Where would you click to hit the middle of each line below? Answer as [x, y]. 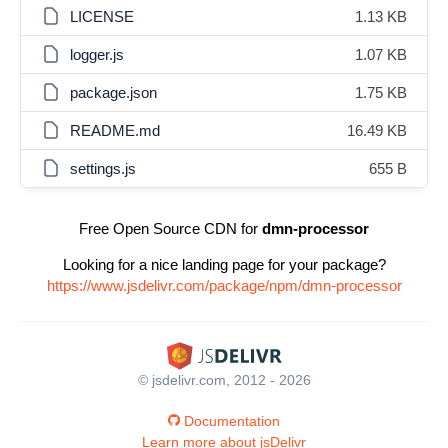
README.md [115, 130]
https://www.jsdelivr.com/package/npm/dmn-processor [224, 285]
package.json [113, 92]
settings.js [103, 168]
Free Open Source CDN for [170, 228]
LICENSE [102, 16]
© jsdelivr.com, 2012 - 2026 [224, 379]
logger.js [97, 54]
